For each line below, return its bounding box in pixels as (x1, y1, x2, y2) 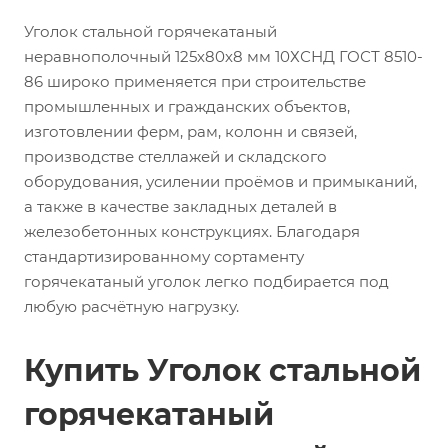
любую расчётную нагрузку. (24, 297, 239, 316)
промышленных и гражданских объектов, (24, 97, 350, 116)
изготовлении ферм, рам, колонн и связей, (24, 122, 357, 141)
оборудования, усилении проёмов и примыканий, (24, 172, 417, 191)
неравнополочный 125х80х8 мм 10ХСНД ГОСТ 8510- (24, 47, 423, 66)
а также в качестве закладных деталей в (24, 197, 337, 216)
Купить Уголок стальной (24, 352, 421, 389)
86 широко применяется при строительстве (24, 72, 366, 91)
